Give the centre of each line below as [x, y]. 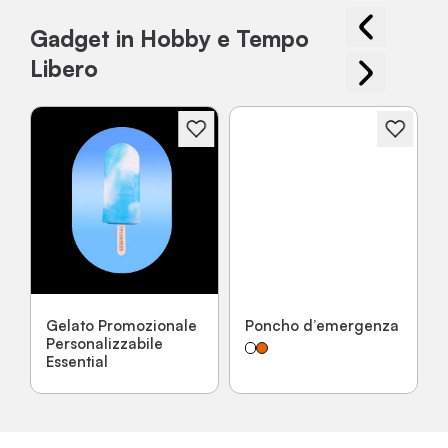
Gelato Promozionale [121, 325]
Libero [64, 67]
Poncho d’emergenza [322, 325]
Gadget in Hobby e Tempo [169, 37]
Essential [77, 361]
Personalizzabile [104, 343]
